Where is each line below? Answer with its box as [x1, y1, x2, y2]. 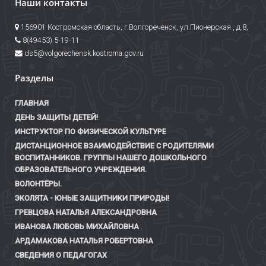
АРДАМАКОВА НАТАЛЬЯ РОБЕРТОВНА [15, 236, 153, 246]
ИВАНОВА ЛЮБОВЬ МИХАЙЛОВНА [15, 222, 139, 232]
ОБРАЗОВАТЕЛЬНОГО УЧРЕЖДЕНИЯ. [15, 165, 147, 175]
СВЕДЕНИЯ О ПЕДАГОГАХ [15, 251, 107, 260]
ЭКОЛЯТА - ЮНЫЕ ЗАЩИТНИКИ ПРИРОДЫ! [15, 194, 169, 203]
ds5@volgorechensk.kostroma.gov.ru [23, 49, 144, 58]
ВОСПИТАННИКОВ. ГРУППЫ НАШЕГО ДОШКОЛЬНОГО [15, 153, 207, 163]
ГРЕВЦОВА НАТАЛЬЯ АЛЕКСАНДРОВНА [15, 208, 157, 217]
